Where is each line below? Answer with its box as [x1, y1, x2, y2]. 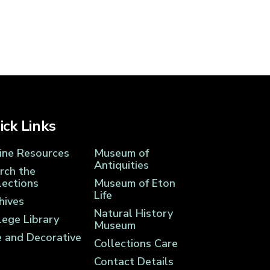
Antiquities [93, 158, 149, 173]
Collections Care [93, 236, 178, 251]
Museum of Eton [93, 176, 175, 191]
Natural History [93, 206, 173, 221]
